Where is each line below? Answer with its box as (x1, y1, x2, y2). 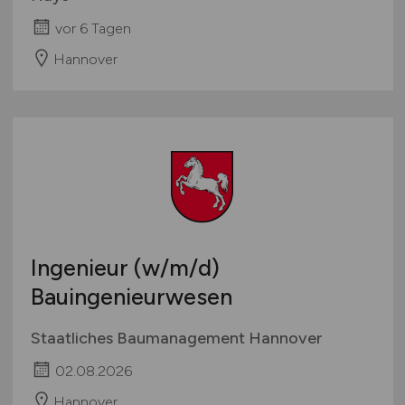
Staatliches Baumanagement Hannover (30, 327, 323, 348)
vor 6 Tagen (54, 19, 131, 37)
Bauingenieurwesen (30, 282, 232, 310)
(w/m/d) (133, 253, 220, 281)
